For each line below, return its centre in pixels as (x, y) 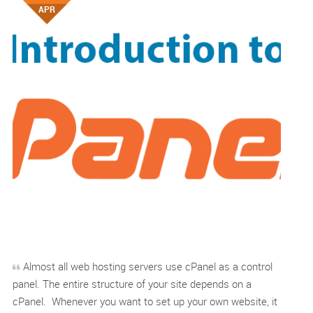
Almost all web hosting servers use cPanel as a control (146, 266)
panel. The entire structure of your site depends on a (132, 284)
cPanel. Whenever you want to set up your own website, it (145, 301)
